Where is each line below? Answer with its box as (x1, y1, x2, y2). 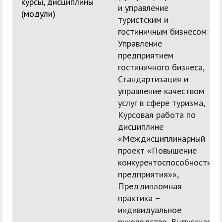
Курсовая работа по (118, 109, 196, 121)
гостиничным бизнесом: (118, 26, 209, 38)
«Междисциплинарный (118, 133, 205, 145)
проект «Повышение (118, 145, 197, 157)
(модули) (21, 8, 55, 20)
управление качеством (118, 85, 204, 97)
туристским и (118, 14, 168, 26)
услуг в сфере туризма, (118, 97, 205, 109)
